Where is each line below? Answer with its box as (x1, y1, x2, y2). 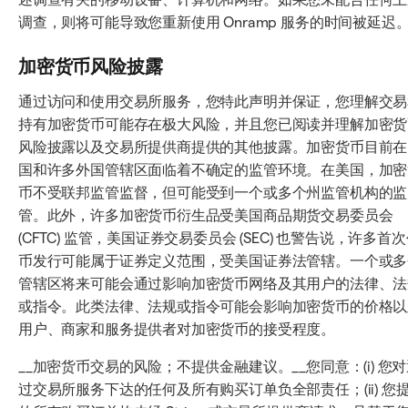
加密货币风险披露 (18, 56, 163, 76)
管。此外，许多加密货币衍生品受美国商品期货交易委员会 (18, 208, 393, 223)
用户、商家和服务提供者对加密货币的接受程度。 (18, 321, 336, 337)
